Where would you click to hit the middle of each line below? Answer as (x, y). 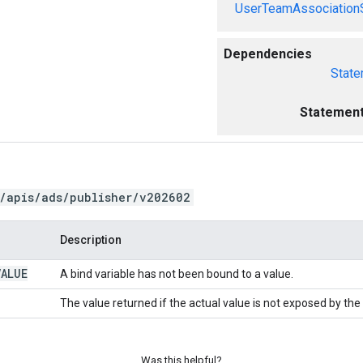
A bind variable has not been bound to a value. (177, 273)
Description (91, 239)
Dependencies (268, 53)
